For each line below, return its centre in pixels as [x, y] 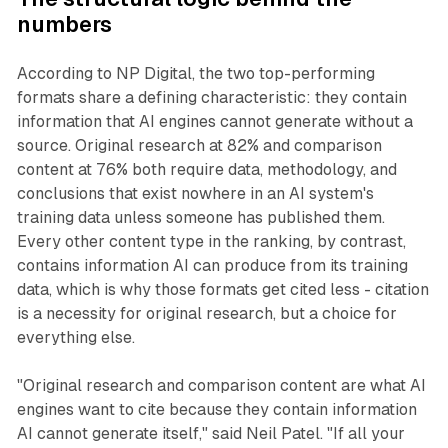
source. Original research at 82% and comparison [199, 146]
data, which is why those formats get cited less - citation [222, 290]
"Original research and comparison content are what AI [221, 386]
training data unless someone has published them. [200, 218]
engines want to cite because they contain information [216, 410]
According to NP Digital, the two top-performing [195, 74]
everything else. [75, 338]
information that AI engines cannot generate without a [214, 122]
